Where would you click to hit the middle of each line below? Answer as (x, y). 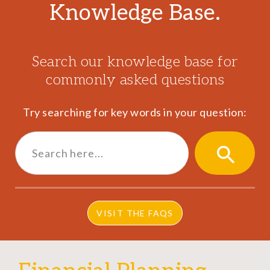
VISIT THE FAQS (135, 213)
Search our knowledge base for (135, 62)
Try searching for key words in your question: (135, 112)
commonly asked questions (135, 80)
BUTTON (239, 196)
